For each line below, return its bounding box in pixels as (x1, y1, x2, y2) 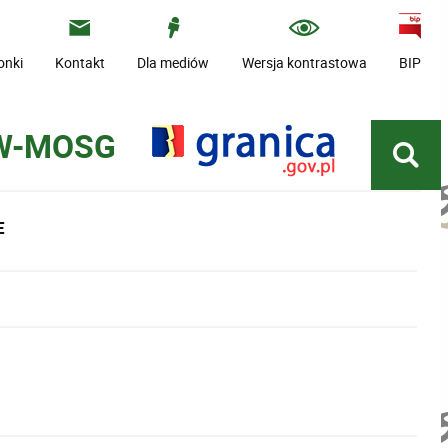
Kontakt (55, 52, 106, 72)
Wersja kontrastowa (241, 52, 367, 72)
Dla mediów (137, 52, 210, 72)
